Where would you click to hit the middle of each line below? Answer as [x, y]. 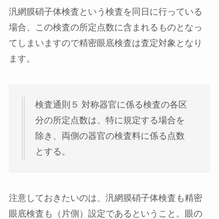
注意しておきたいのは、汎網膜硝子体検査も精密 [105, 198]
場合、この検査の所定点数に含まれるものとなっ [105, 27]
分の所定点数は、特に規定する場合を [110, 120]
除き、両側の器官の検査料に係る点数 [110, 136]
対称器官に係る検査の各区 [133, 105]
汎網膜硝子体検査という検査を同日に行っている [105, 11]
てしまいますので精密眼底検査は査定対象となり [105, 43]
